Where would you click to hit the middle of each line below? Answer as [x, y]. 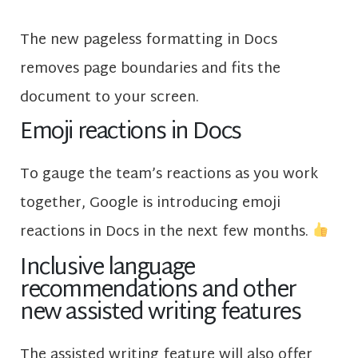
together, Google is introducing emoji [150, 203]
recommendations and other [159, 292]
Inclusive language [107, 269]
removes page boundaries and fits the [150, 70]
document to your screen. [109, 98]
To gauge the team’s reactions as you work [169, 174]
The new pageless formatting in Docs [149, 41]
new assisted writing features [161, 314]
